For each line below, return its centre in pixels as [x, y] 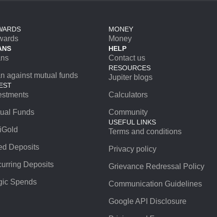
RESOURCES [130, 68]
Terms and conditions [145, 132]
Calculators [128, 95]
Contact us [127, 58]
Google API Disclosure [147, 201]
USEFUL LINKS [132, 122]
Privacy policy [132, 149]
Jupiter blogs [131, 77]
